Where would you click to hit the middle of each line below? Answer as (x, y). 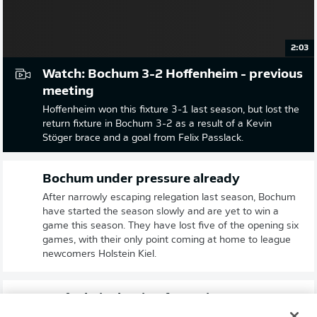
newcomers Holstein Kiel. (99, 254)
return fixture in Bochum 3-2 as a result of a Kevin (157, 124)
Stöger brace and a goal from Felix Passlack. (143, 138)
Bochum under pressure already (141, 179)
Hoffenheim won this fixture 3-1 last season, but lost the (171, 110)
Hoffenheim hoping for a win (130, 299)
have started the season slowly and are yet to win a (161, 212)
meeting (68, 91)
